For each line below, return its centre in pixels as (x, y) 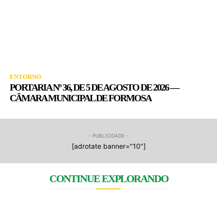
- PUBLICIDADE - (108, 135)
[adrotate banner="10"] (108, 146)
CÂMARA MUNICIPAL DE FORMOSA (80, 98)
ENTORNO (25, 77)
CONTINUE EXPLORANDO (108, 178)
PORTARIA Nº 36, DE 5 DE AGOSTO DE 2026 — (94, 87)
